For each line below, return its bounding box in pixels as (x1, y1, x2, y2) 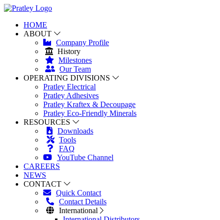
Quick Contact (56, 189, 101, 197)
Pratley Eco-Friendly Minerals (43, 109, 137, 117)
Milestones (58, 56, 92, 64)
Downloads (57, 127, 93, 135)
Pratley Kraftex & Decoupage (43, 100, 136, 109)
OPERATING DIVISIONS (24, 74, 110, 82)
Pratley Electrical (43, 82, 96, 91)
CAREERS (24, 162, 60, 170)
